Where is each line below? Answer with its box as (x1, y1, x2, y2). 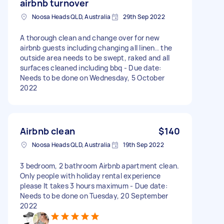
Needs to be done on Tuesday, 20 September (20, 190, 168, 200)
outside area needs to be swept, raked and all (20, 52, 170, 62)
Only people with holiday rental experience (20, 170, 161, 180)
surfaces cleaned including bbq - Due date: (20, 62, 161, 72)
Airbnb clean (20, 124, 75, 137)
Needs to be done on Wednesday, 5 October (20, 72, 164, 82)
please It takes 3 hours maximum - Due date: (20, 180, 167, 190)
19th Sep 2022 (122, 140, 164, 149)
